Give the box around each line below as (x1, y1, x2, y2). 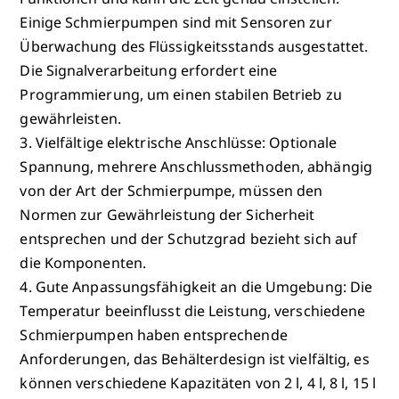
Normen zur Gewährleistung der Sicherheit (20, 204, 315, 224)
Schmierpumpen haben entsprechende (20, 324, 288, 345)
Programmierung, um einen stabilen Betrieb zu (20, 84, 342, 104)
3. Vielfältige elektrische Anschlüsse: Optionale (20, 132, 338, 152)
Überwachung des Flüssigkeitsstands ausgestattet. (20, 36, 369, 56)
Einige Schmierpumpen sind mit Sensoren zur (20, 12, 332, 32)
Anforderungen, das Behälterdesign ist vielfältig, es (20, 348, 370, 369)
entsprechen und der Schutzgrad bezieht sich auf (20, 228, 358, 248)
